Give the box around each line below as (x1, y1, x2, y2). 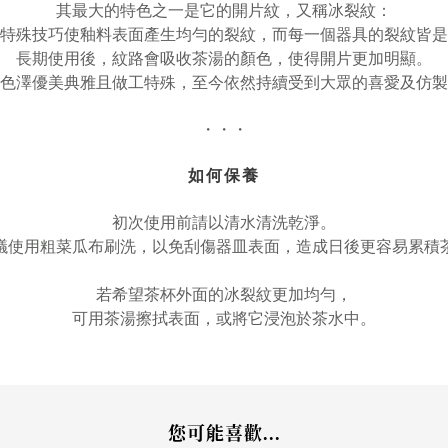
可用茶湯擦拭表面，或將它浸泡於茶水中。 (72, 307, 376, 330)
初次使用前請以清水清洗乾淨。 (112, 211, 336, 234)
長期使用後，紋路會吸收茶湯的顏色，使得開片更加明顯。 (16, 47, 432, 70)
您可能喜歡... (167, 424, 281, 445)
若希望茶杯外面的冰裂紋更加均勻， (96, 283, 352, 306)
